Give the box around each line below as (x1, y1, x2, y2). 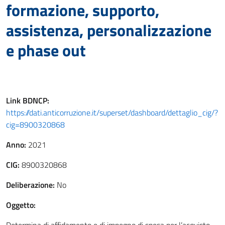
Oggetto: (6, 199, 36, 211)
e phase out (6, 38, 86, 62)
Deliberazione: (6, 179, 55, 191)
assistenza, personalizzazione (6, 18, 211, 42)
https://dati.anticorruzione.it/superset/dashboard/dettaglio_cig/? (6, 106, 218, 119)
